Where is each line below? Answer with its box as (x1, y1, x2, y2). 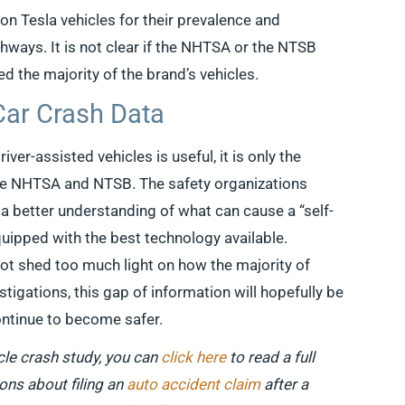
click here (161, 348, 227, 366)
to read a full (226, 348, 316, 366)
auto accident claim (127, 375, 261, 393)
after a (260, 375, 309, 393)
